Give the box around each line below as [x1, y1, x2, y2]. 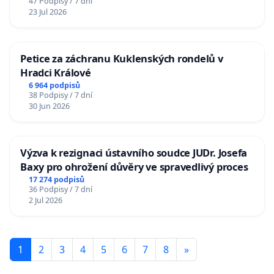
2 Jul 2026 [28, 194, 62, 206]
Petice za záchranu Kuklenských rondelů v [20, 51, 223, 65]
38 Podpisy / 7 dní [28, 89, 92, 100]
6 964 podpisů [28, 80, 80, 91]
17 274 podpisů [28, 174, 84, 185]
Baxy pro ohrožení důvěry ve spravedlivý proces [20, 159, 248, 174]
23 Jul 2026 [28, 6, 67, 17]
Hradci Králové [20, 65, 91, 80]
